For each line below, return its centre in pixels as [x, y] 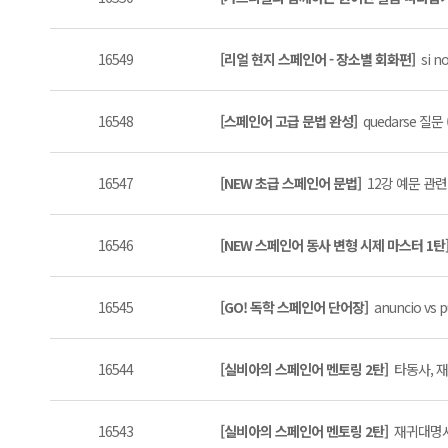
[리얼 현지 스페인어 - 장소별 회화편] [320, 59]
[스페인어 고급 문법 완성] [291, 121]
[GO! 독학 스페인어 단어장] [297, 307]
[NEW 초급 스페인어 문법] [293, 183]
